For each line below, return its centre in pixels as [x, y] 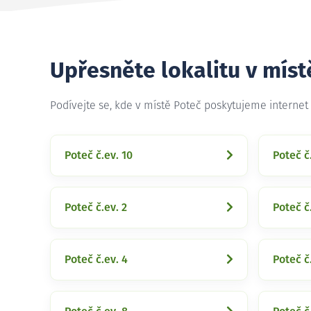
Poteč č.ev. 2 [96, 208]
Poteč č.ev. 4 [96, 260]
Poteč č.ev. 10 [99, 155]
